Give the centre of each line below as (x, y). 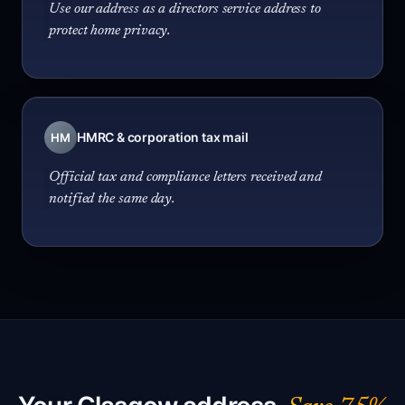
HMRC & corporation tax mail (163, 137)
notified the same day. (113, 199)
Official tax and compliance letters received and (186, 177)
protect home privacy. (110, 31)
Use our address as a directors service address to (185, 9)
